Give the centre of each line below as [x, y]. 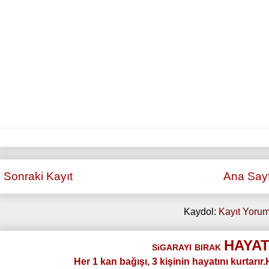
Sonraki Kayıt [38, 177]
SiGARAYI [172, 248]
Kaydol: [201, 212]
